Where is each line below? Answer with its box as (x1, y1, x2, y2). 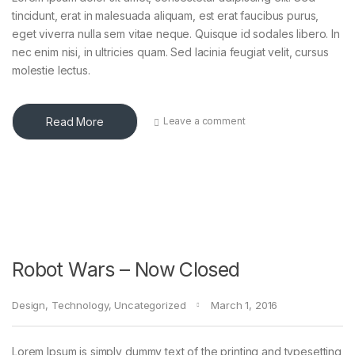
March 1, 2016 (211, 298, 278, 311)
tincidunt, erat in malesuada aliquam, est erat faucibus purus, (12, 8, 319, 22)
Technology (51, 298, 109, 311)
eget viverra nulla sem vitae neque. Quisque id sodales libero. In (12, 26, 340, 40)
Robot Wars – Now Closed (12, 257, 240, 281)
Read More (46, 114, 104, 128)
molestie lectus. (12, 63, 90, 77)
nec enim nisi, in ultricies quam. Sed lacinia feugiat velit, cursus (12, 44, 329, 59)
